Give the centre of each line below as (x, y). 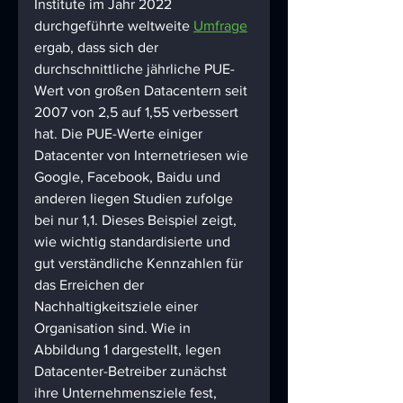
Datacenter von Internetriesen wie (143, 156)
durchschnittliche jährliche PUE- (134, 69)
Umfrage (220, 26)
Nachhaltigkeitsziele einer (118, 307)
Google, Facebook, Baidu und (129, 177)
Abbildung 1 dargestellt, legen (130, 350)
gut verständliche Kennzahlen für (140, 264)
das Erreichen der (91, 285)
